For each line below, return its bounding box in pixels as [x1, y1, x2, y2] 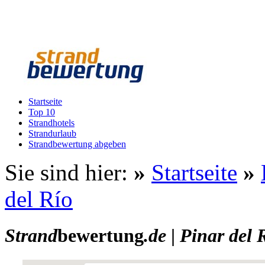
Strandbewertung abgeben [28, 139, 126, 149]
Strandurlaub [28, 128, 76, 138]
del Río [5, 186, 73, 212]
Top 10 [28, 107, 55, 117]
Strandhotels [28, 118, 75, 128]
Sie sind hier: [5, 160, 134, 185]
